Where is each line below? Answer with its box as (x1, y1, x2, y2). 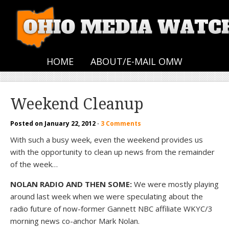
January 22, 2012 (44, 119, 96, 128)
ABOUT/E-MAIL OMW (90, 55, 182, 67)
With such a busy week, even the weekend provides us (10, 134, 203, 145)
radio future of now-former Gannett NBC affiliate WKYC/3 (10, 203, 213, 214)
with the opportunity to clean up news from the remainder (10, 147, 215, 157)
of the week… (10, 159, 58, 169)
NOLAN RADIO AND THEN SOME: (10, 179, 132, 189)
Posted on (10, 119, 44, 128)
